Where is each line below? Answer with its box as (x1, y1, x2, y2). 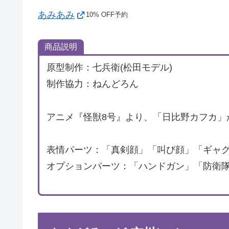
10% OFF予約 (86, 11, 128, 19)
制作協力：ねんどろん (47, 79, 139, 89)
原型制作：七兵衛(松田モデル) (47, 62, 173, 73)
